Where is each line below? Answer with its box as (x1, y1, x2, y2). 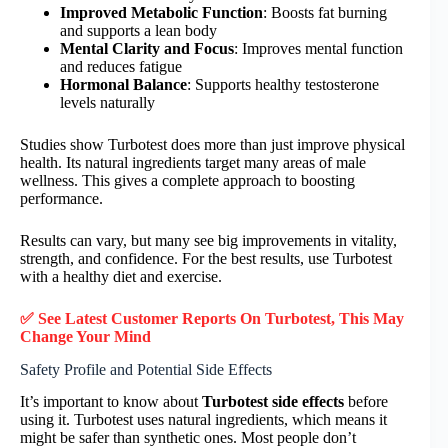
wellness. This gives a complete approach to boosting (20, 171, 355, 189)
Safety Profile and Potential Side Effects (20, 360, 272, 378)
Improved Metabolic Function (60, 3, 263, 21)
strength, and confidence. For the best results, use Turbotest (20, 249, 392, 267)
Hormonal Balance (60, 75, 187, 93)
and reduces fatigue (60, 57, 182, 75)
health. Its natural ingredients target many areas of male (20, 153, 366, 171)
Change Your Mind (20, 327, 151, 345)
